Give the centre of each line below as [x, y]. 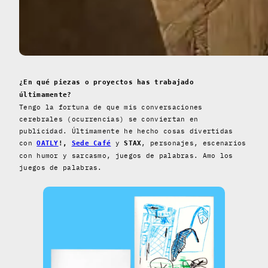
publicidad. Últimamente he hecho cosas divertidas [126, 131]
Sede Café [91, 143]
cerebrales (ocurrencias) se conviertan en [109, 119]
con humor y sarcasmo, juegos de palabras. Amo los [126, 155]
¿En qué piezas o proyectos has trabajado [107, 82]
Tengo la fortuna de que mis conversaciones [111, 107]
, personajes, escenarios [194, 143]
